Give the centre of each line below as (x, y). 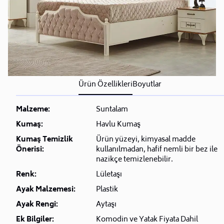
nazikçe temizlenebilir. (134, 159)
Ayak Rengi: (37, 204)
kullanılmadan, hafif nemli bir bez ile (157, 149)
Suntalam (112, 109)
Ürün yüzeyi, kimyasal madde (146, 139)
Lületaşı (109, 174)
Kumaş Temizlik (44, 139)
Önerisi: (30, 149)
